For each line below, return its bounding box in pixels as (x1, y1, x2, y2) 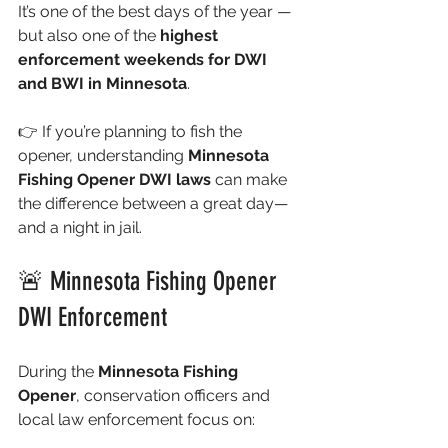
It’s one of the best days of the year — (18, 2, 295, 21)
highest (160, 26, 222, 45)
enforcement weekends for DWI (18, 50, 271, 69)
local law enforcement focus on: (18, 410, 255, 429)
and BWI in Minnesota (18, 74, 187, 93)
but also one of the (18, 26, 160, 45)
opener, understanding (18, 146, 188, 165)
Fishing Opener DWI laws (18, 170, 211, 189)
